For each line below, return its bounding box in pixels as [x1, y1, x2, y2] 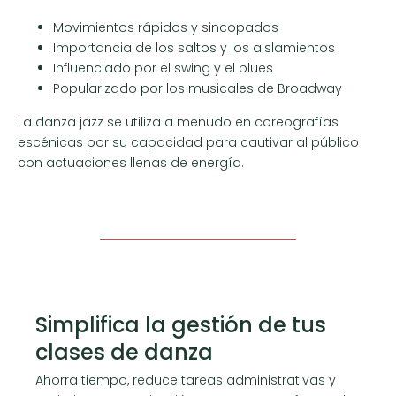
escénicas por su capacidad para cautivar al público [18, 133, 359, 151]
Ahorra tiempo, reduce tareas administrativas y [35, 371, 336, 390]
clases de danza [35, 338, 213, 368]
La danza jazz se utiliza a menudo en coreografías [18, 112, 339, 131]
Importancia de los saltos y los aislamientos [53, 39, 335, 57]
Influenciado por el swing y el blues [53, 59, 273, 78]
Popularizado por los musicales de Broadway [53, 80, 342, 98]
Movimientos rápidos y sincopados [53, 19, 278, 37]
